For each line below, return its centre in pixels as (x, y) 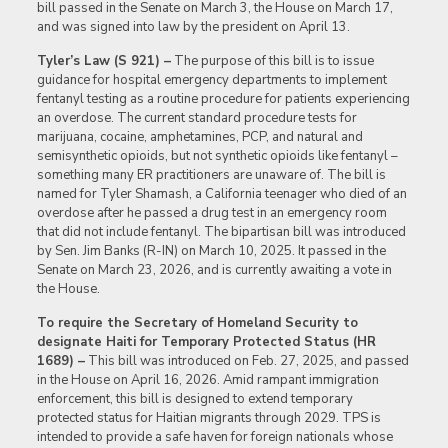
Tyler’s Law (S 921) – (103, 60)
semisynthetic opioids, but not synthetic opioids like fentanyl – (217, 155)
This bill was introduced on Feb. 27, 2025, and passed (246, 360)
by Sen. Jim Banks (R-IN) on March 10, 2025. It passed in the (211, 250)
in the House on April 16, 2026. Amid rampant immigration (207, 379)
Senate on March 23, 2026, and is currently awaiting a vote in (214, 269)
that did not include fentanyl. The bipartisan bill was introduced (221, 231)
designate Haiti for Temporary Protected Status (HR (206, 341)
